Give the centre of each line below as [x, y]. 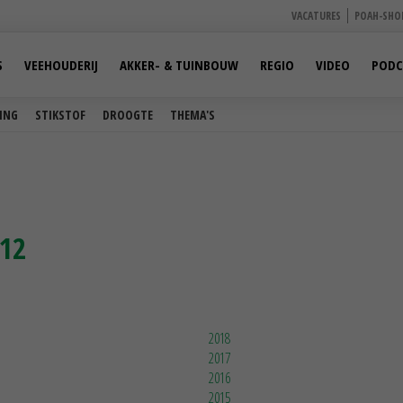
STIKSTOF [60, 115]
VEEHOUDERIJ [61, 65]
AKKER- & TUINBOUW [179, 65]
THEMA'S [193, 115]
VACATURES [316, 16]
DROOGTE [128, 115]
